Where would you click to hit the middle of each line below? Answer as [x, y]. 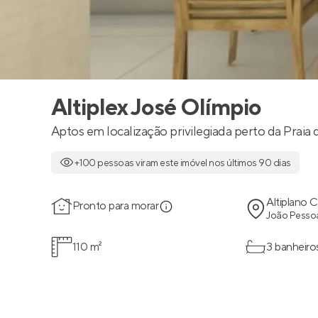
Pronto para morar [116, 206]
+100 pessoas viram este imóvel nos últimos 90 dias [182, 163]
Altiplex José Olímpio [156, 108]
